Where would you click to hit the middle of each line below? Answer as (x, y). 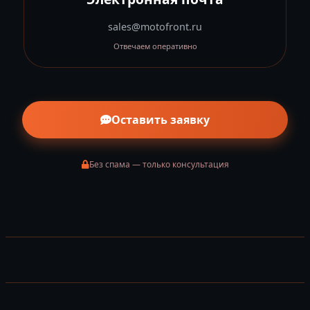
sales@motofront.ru (155, 26)
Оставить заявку (161, 119)
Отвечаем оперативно (155, 46)
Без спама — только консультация (159, 165)
